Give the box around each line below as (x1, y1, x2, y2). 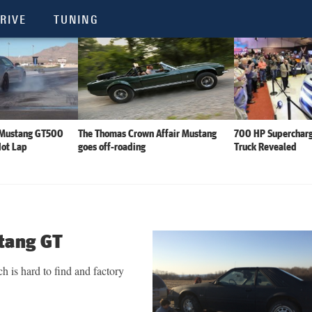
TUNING (54, 13, 98, 26)
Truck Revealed (234, 139, 297, 153)
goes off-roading (77, 139, 146, 153)
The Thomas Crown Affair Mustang (77, 126, 217, 140)
